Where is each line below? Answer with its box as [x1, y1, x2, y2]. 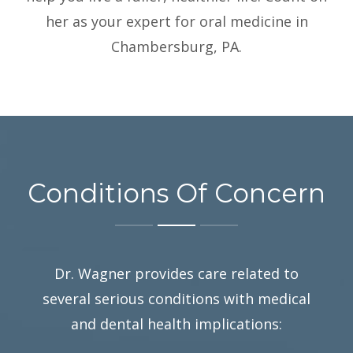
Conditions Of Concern [28, 176, 325, 209]
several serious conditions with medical [43, 288, 310, 308]
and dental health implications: [71, 314, 282, 333]
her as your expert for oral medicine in [45, 11, 308, 31]
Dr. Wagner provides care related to [54, 263, 299, 283]
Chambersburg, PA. [111, 36, 242, 56]
